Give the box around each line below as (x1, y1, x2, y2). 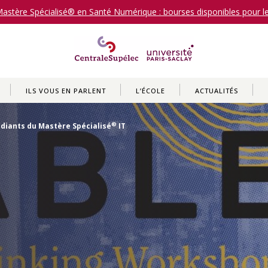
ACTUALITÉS (194, 86, 238, 95)
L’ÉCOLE (135, 86, 165, 95)
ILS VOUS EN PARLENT (25, 86, 106, 95)
